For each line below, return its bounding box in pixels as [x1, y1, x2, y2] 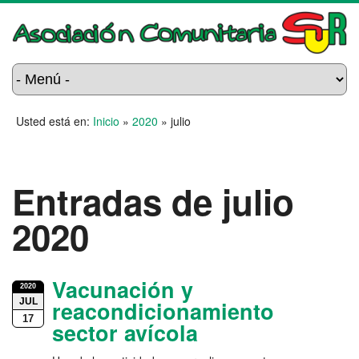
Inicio [93, 113, 119, 130]
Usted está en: [16, 113, 93, 130]
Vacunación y [52, 274, 193, 305]
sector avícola [52, 317, 198, 349]
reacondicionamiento [52, 296, 274, 327]
